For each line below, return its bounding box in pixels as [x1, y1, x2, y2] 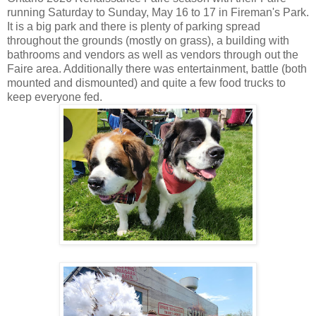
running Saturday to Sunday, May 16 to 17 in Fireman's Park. [7, 6, 309, 18]
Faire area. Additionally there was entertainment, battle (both [7, 62, 307, 75]
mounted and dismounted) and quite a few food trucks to [7, 76, 286, 89]
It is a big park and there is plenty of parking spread [7, 20, 260, 32]
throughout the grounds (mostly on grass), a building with [7, 34, 289, 47]
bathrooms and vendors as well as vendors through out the [7, 48, 298, 61]
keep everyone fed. [7, 90, 102, 103]
